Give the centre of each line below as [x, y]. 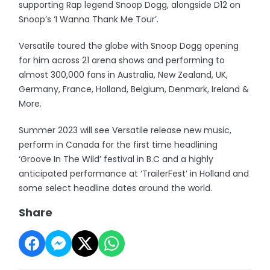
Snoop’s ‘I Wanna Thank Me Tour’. [90, 19]
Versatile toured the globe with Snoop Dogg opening [129, 46]
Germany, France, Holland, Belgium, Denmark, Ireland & [134, 89]
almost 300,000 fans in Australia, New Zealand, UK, [124, 74]
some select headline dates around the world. [117, 188]
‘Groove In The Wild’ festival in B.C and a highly [116, 159]
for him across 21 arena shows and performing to [122, 60]
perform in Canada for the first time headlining [118, 144]
